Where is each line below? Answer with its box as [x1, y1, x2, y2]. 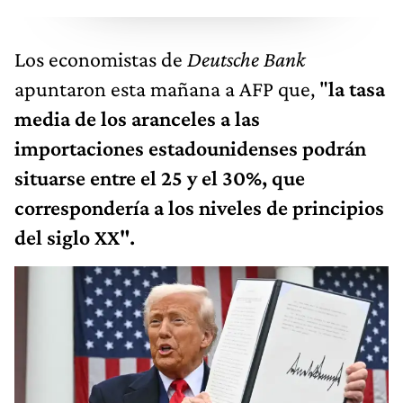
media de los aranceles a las [14, 105, 260, 130]
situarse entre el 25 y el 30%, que [14, 165, 305, 190]
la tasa [328, 76, 385, 101]
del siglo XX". [14, 224, 135, 249]
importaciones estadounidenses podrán [14, 135, 366, 160]
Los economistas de [14, 46, 183, 71]
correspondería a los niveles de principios [14, 194, 384, 219]
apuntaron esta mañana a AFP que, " [14, 76, 328, 101]
